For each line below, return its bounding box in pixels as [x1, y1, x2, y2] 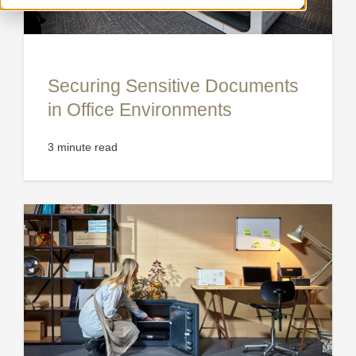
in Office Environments [48, 99, 232, 121]
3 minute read [48, 141, 118, 154]
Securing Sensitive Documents [48, 75, 299, 97]
